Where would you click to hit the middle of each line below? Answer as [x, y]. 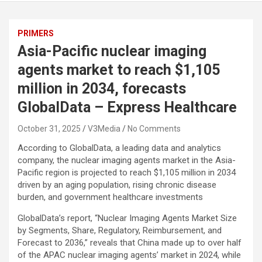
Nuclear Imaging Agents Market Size [167, 218]
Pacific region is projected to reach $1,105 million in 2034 [127, 173]
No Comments [154, 129]
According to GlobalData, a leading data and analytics [119, 148]
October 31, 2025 [49, 129]
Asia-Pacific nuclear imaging [112, 51]
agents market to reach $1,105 [119, 70]
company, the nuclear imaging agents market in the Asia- [127, 161]
